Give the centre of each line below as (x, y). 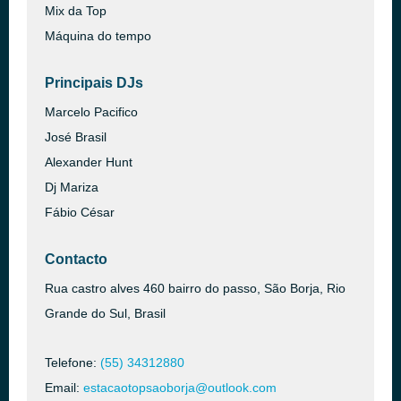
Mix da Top (76, 11)
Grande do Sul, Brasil (105, 313)
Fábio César (80, 212)
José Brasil (76, 137)
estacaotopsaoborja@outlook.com (180, 388)
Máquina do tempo (98, 36)
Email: (64, 388)
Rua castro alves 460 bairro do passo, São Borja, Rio (195, 288)
